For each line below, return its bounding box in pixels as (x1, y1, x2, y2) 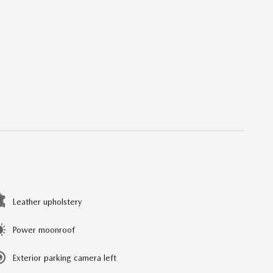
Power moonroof (12, 224, 75, 235)
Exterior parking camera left (12, 252, 116, 263)
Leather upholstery (12, 196, 82, 207)
